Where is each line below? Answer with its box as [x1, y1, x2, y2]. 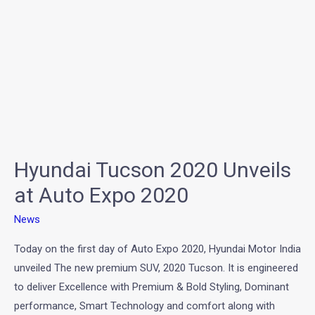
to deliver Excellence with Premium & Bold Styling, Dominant [14, 281, 289, 294]
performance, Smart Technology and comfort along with [14, 300, 275, 313]
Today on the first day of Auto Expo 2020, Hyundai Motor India [14, 243, 301, 256]
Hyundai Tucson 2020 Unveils [14, 157, 291, 183]
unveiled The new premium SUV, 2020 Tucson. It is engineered [14, 262, 298, 275]
